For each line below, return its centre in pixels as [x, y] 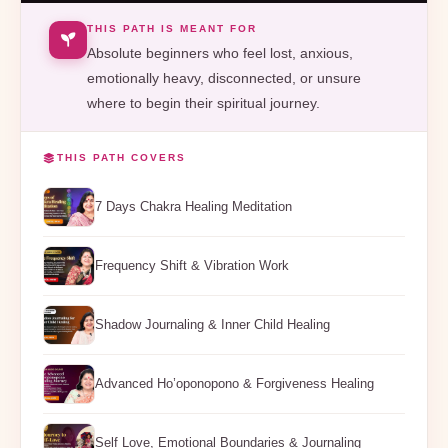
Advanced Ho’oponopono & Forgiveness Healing [234, 384]
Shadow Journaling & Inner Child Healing [212, 325]
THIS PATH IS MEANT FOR [172, 28]
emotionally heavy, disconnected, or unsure [224, 78]
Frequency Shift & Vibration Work [192, 266]
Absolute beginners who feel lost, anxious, [220, 53]
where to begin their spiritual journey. [203, 103]
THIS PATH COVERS [121, 157]
